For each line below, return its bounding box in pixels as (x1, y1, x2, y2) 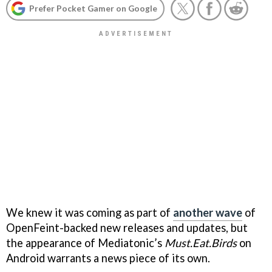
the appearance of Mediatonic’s (6, 236, 165, 250)
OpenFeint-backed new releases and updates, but (6, 220, 248, 234)
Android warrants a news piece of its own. (6, 251, 210, 265)
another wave (173, 205, 242, 219)
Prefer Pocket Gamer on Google (29, 3, 157, 13)
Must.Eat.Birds (165, 236, 237, 250)
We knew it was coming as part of (6, 205, 173, 219)
